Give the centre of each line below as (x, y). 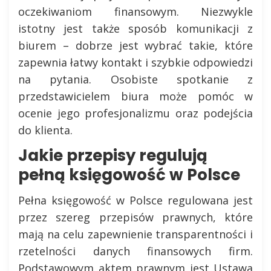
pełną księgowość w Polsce (129, 175)
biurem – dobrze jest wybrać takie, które (135, 45)
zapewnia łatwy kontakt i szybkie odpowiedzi (135, 62)
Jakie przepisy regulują (113, 155)
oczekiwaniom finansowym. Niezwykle (135, 11)
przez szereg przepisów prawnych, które (135, 217)
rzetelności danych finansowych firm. (135, 251)
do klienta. (45, 130)
